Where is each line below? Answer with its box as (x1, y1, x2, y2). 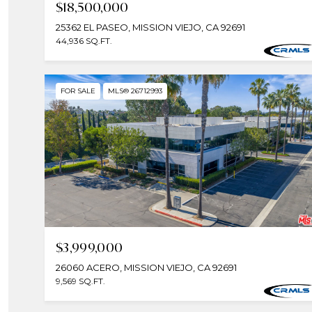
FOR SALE (61, 86, 95, 95)
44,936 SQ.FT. (56, 35, 112, 46)
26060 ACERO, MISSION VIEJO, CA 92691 (56, 261, 237, 273)
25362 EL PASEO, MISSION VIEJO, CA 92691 (56, 21, 245, 33)
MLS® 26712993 (108, 86, 162, 95)
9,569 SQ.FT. (56, 275, 105, 286)
